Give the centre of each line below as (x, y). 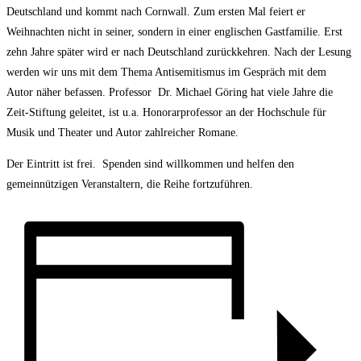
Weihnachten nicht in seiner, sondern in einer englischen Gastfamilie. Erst (174, 31)
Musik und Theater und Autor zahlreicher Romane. (122, 132)
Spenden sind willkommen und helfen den (198, 164)
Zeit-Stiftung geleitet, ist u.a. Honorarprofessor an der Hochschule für (166, 112)
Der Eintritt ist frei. (51, 164)
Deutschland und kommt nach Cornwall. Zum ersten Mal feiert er (156, 11)
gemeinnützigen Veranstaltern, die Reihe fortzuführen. (130, 184)
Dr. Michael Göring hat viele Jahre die (245, 92)
